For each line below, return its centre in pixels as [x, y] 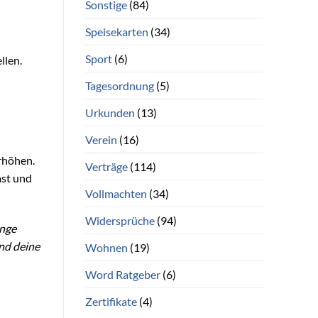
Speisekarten [116, 31]
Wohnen [106, 247]
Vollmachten [116, 193]
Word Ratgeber [122, 274]
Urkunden [110, 112]
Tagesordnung [119, 85]
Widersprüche [120, 220]
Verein [101, 139]
